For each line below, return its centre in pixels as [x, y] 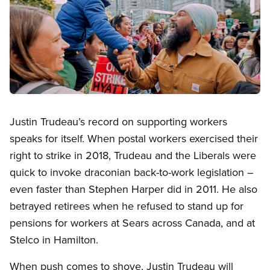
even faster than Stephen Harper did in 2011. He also [133, 189]
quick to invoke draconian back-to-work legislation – [132, 172]
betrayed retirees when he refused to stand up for [127, 206]
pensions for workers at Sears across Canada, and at [132, 222]
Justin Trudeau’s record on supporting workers [118, 121]
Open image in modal [54, 100]
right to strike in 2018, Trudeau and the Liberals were [133, 155]
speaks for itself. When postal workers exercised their [134, 138]
